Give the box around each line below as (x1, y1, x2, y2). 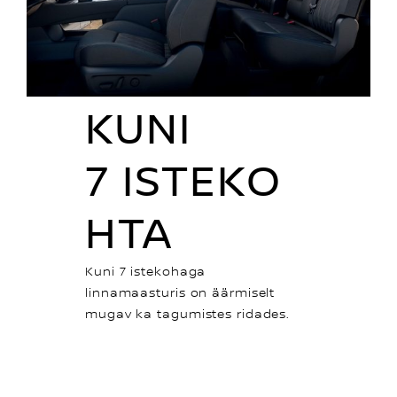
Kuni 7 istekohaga (85, 264, 206, 279)
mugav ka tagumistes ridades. (85, 307, 295, 322)
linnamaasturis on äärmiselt (85, 285, 276, 300)
